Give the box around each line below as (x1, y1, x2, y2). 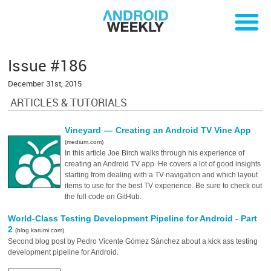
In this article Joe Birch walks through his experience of (65, 149, 245, 157)
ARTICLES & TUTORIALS (10, 95, 128, 110)
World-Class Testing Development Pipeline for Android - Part (8, 214, 258, 223)
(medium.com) (65, 139, 104, 145)
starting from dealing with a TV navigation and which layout (65, 171, 258, 179)
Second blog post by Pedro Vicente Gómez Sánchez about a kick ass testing (8, 237, 258, 246)
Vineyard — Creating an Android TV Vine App (65, 125, 252, 135)
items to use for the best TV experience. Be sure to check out (65, 181, 263, 190)
